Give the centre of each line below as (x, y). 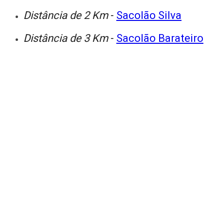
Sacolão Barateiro (160, 38)
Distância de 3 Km (67, 38)
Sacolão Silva (149, 15)
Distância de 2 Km (67, 15)
